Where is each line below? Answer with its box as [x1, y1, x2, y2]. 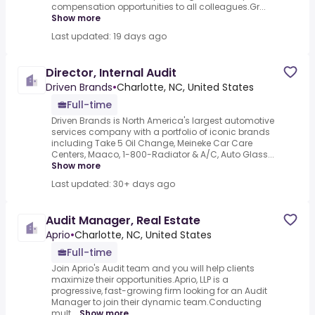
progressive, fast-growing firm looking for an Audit [51, 285, 267, 297]
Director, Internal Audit [46, 65, 176, 82]
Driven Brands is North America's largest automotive [51, 115, 274, 127]
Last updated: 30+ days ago [51, 178, 175, 191]
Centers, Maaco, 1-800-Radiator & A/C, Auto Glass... [51, 148, 274, 161]
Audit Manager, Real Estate [46, 212, 200, 229]
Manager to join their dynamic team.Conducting [51, 296, 262, 309]
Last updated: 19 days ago [51, 30, 167, 43]
